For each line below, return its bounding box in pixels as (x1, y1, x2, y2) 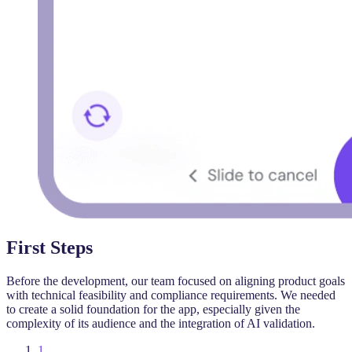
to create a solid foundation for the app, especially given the (6, 302, 300, 316)
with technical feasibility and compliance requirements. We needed (6, 288, 335, 302)
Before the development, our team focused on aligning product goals (6, 273, 345, 288)
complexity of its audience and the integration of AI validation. (6, 316, 315, 330)
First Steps (6, 236, 93, 258)
